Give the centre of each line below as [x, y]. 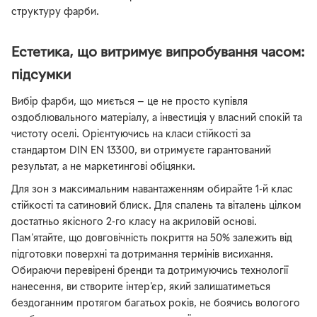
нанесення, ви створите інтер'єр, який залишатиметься [141, 287]
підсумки [41, 75]
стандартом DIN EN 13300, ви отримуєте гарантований [141, 151]
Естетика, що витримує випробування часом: [158, 52]
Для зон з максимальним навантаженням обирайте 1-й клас [152, 190]
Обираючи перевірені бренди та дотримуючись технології [150, 271]
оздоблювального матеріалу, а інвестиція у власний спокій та [157, 118]
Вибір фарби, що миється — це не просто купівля [129, 102]
